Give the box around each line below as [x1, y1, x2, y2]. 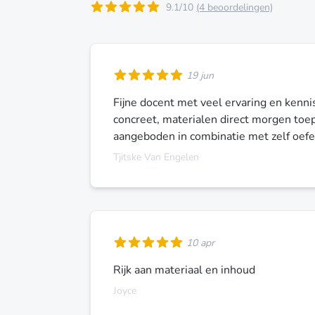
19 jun [186, 69, 214, 82]
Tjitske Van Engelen [113, 150, 199, 164]
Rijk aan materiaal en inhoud [113, 262, 255, 278]
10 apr [186, 236, 214, 250]
